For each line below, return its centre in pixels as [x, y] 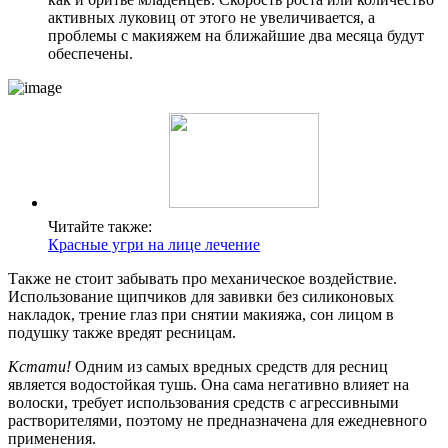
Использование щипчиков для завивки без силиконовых [201, 297]
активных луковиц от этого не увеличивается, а [211, 18]
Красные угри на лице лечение [154, 245]
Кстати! [39, 367]
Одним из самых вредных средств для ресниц [229, 367]
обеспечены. [90, 54]
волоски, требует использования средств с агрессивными [203, 403]
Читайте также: [100, 227]
